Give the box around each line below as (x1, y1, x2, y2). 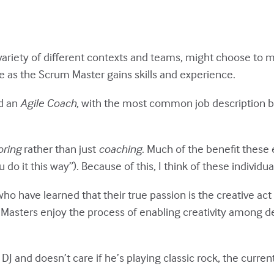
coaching (98, 141, 142, 156)
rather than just (21, 141, 98, 156)
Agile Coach (20, 95, 76, 110)
